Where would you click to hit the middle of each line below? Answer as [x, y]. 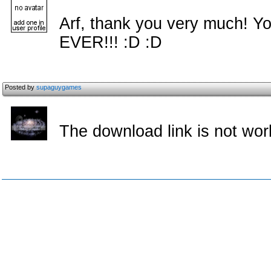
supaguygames [59, 87]
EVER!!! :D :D [111, 42]
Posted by [21, 87]
